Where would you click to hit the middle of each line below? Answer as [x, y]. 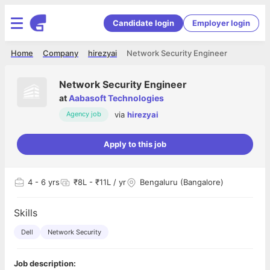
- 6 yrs [46, 182]
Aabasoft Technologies [116, 98]
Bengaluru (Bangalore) [182, 182]
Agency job [84, 114]
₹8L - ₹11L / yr [100, 182]
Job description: [45, 263]
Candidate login [143, 23]
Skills [26, 213]
